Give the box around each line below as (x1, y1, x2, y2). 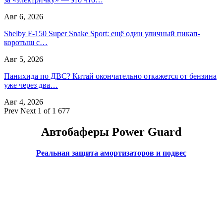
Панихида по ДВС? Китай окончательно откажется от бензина (4, 72, 217, 81)
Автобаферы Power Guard (41, 125, 181, 138)
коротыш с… (4, 38, 48, 47)
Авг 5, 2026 (4, 55, 43, 64)
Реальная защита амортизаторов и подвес (36, 148, 186, 157)
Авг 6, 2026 (4, 12, 43, 21)
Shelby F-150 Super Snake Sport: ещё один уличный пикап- (4, 29, 200, 38)
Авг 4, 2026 (4, 98, 43, 107)
